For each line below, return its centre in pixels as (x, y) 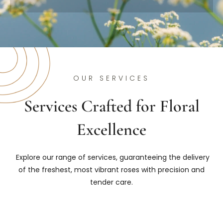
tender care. (111, 182)
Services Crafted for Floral (111, 106)
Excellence (111, 129)
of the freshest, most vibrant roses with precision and (111, 169)
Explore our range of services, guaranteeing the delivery (111, 157)
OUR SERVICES (111, 78)
